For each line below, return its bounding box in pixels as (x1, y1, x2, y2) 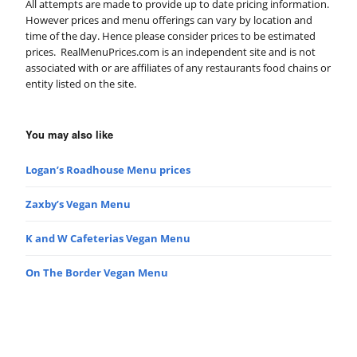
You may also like (25, 126, 113, 142)
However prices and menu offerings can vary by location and (25, 12, 312, 27)
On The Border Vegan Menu (25, 265, 168, 280)
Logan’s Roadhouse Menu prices (25, 162, 190, 177)
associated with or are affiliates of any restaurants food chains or (25, 60, 331, 75)
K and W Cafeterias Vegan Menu (25, 230, 190, 245)
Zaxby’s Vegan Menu (25, 196, 131, 211)
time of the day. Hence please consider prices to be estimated (25, 28, 316, 43)
